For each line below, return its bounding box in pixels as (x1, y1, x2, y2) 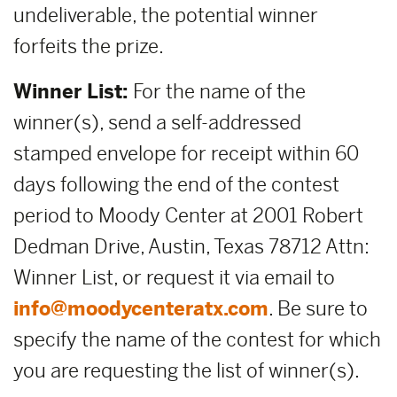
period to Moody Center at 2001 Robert (13, 204, 363, 228)
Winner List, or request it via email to (13, 266, 335, 290)
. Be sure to (269, 297, 368, 321)
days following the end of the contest (13, 173, 339, 197)
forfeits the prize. (13, 35, 164, 58)
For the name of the (133, 80, 306, 104)
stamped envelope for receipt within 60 (13, 142, 359, 166)
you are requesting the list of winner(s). (13, 359, 360, 383)
